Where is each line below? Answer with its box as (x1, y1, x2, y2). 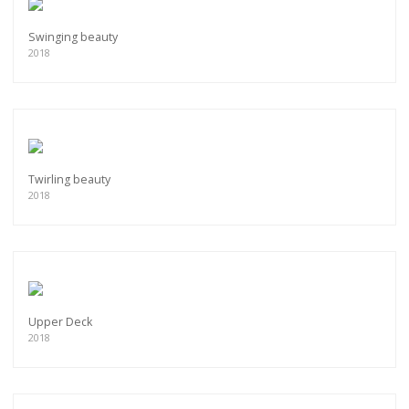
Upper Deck (28, 314, 92, 330)
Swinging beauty (28, 29, 118, 46)
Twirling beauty (28, 172, 110, 188)
